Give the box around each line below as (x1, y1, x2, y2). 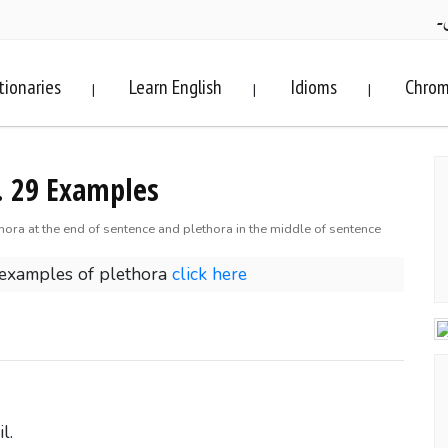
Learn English (129, 74, 222, 100)
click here (172, 262, 247, 287)
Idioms (290, 74, 337, 100)
